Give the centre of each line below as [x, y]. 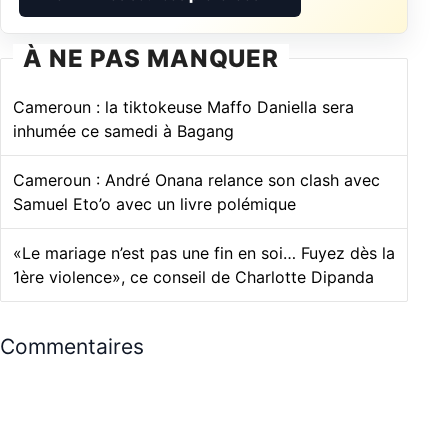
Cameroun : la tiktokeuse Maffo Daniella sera [183, 106]
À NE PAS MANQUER [151, 58]
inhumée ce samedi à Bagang [123, 130]
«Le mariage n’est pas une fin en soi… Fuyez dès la [204, 252]
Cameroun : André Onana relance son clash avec [196, 179]
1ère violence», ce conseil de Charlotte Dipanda [193, 276]
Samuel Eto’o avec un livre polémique [154, 203]
